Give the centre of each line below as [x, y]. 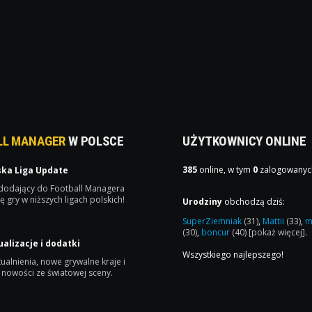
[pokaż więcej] [277, 233]
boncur [217, 233]
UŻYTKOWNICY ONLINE [244, 141]
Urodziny [203, 202]
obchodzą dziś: [254, 202]
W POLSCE [95, 141]
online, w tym [225, 170]
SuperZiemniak [213, 221]
